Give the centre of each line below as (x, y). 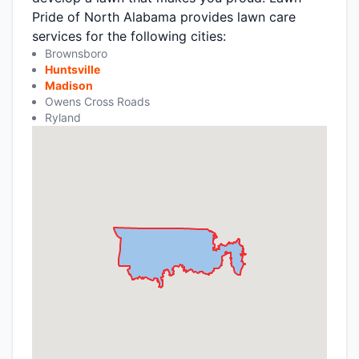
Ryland (63, 117)
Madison (69, 85)
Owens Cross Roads (97, 101)
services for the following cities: (129, 36)
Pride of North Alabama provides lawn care (164, 16)
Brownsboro (76, 53)
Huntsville (73, 69)
